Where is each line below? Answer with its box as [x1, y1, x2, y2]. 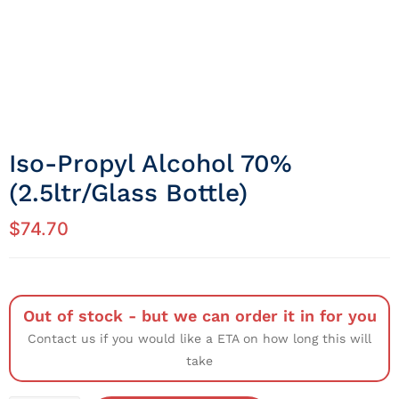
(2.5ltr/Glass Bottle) [9, 178, 248, 208]
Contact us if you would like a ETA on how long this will [28, 331, 371, 346]
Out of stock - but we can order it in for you [22, 306, 377, 326]
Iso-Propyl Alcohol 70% [9, 149, 292, 179]
